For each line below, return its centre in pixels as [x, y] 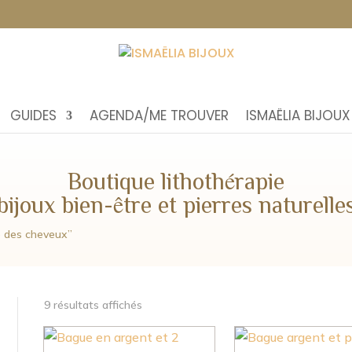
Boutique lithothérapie [176, 180]
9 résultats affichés [93, 304]
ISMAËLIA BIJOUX [298, 115]
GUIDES [33, 115]
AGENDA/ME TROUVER [159, 115]
